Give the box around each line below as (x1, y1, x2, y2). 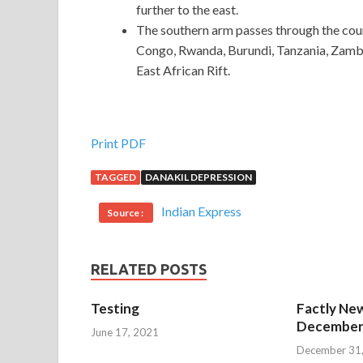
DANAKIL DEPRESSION (145, 171, 252, 184)
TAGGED (95, 171, 136, 184)
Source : (107, 207, 145, 220)
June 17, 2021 (91, 325, 159, 339)
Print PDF (91, 135, 146, 152)
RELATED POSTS (91, 261, 207, 278)
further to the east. (136, 2, 238, 18)
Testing (91, 300, 139, 318)
